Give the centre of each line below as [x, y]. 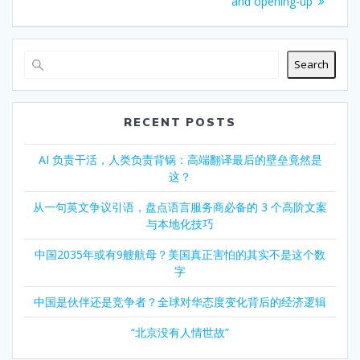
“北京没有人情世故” [180, 332]
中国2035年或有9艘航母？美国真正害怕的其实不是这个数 [180, 254]
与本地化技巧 [180, 223]
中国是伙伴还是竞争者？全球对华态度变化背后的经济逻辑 [180, 301]
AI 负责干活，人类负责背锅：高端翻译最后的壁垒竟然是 [180, 159]
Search [311, 65]
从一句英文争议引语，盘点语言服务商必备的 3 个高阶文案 [180, 207]
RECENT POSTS [180, 122]
